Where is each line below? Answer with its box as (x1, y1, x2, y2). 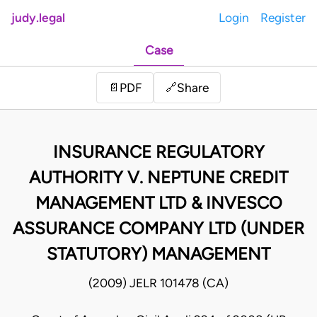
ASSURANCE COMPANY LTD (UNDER (13, 218, 304, 239)
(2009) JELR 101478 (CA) (88, 276, 229, 291)
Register (260, 11, 306, 25)
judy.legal (11, 11, 65, 25)
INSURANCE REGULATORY (52, 142, 265, 163)
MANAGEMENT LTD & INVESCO (35, 192, 282, 214)
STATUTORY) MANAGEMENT (47, 243, 270, 265)
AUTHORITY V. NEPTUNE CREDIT (29, 167, 288, 188)
